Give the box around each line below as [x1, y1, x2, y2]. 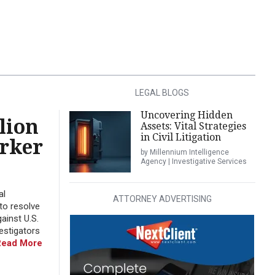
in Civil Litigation [140, 131, 221, 143]
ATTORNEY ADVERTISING [112, 194, 212, 204]
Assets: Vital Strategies [140, 120, 246, 132]
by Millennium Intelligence [140, 148, 229, 157]
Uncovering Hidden [140, 109, 233, 121]
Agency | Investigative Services [140, 157, 247, 166]
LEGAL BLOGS [135, 88, 190, 98]
